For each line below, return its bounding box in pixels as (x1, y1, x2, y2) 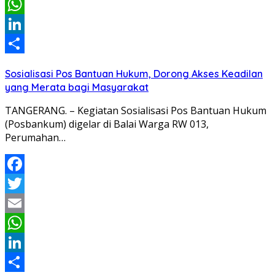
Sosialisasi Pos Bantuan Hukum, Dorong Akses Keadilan (5, 67, 263, 80)
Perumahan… (5, 130, 66, 144)
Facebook (5, 176, 49, 190)
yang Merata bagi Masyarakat (5, 80, 149, 93)
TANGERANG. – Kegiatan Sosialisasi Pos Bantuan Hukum (5, 103, 266, 117)
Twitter (5, 196, 39, 210)
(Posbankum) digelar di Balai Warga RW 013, (5, 117, 209, 131)
